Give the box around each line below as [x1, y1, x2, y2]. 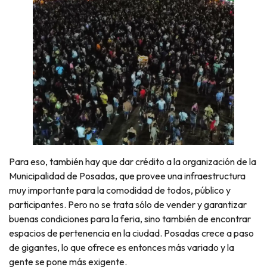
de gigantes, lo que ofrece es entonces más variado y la [9, 241, 234, 254]
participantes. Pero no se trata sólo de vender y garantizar [9, 198, 247, 211]
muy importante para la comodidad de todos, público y [9, 184, 231, 197]
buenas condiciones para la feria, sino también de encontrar [9, 213, 251, 225]
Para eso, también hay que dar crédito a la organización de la [9, 156, 256, 168]
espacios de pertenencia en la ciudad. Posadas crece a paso [9, 227, 254, 240]
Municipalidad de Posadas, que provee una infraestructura [9, 170, 246, 182]
